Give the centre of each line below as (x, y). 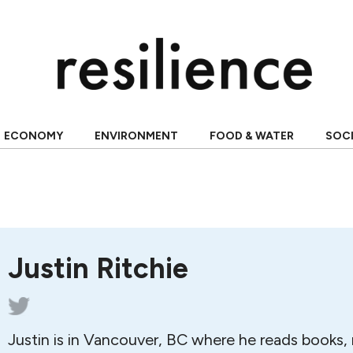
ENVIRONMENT (136, 136)
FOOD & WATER (251, 136)
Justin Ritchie (98, 268)
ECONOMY (33, 136)
